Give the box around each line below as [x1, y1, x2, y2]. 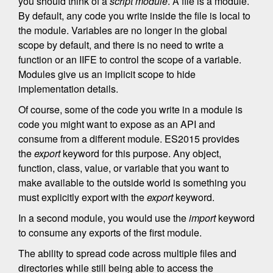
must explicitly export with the [18, 190, 147, 204]
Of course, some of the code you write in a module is [18, 102, 243, 116]
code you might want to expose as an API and [18, 117, 215, 131]
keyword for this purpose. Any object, [60, 146, 221, 160]
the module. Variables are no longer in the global [18, 23, 227, 37]
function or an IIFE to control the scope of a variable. [18, 52, 241, 66]
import [189, 211, 216, 225]
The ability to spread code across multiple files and [18, 246, 236, 260]
